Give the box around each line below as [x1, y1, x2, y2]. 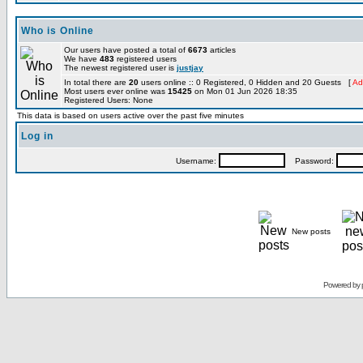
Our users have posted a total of [64, 45, 188, 54]
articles [207, 45, 236, 54]
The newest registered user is [64, 63, 177, 72]
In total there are [64, 78, 129, 87]
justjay [177, 63, 203, 72]
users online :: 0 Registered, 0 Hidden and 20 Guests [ [139, 78, 352, 87]
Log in [21, 130, 53, 142]
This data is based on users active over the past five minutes [17, 111, 244, 120]
